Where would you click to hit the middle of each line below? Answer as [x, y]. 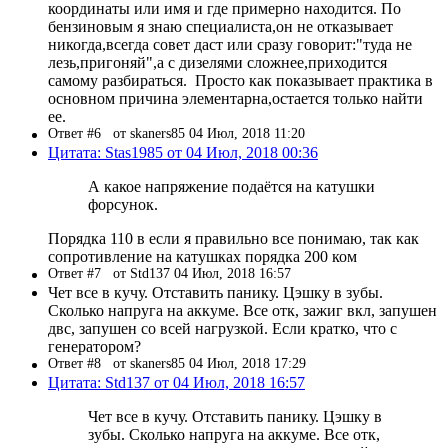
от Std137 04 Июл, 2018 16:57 [202, 273]
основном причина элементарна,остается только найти [235, 98]
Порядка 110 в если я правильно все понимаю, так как [233, 238]
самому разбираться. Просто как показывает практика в [240, 80]
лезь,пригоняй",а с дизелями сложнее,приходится [217, 62]
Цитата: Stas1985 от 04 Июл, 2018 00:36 [183, 152]
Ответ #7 [80, 273]
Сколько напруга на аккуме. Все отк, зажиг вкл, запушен [242, 310]
